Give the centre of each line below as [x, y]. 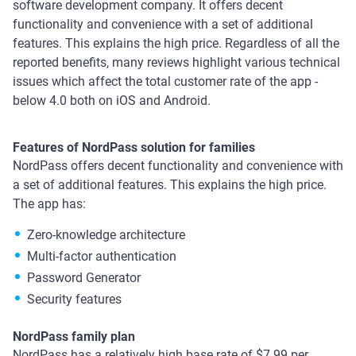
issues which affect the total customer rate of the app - [165, 81]
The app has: [51, 203]
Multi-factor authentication [102, 256]
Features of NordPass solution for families [134, 147]
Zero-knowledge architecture [106, 234]
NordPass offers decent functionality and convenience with [178, 165]
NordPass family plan [74, 336]
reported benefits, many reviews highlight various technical [176, 62]
